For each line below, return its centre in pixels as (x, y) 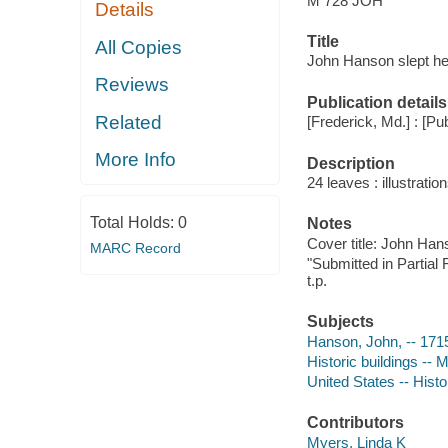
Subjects (340, 322)
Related (129, 122)
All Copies (139, 47)
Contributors (355, 423)
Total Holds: (133, 222)
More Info (136, 160)
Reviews (132, 85)
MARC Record (135, 247)
